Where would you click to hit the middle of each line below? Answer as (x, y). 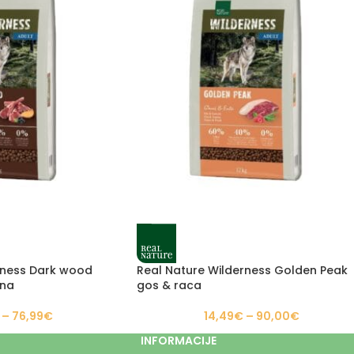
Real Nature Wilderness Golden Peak (242, 271)
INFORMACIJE (178, 340)
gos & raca (169, 286)
